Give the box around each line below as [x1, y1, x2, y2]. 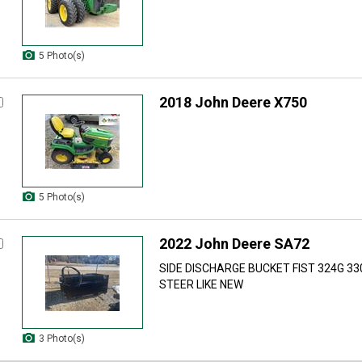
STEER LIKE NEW [159, 278, 243, 291]
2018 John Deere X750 [159, 94, 307, 111]
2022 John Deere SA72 [159, 235, 309, 252]
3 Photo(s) [39, 333, 85, 344]
